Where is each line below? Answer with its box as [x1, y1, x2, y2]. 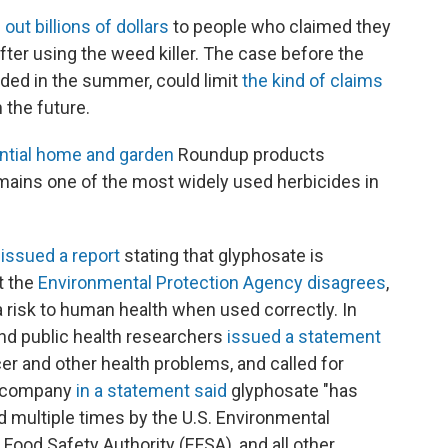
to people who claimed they [169, 16, 391, 38]
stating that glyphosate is [120, 245, 324, 267]
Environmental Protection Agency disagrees [38, 272, 386, 294]
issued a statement [227, 326, 381, 348]
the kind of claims [242, 70, 383, 92]
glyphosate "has [227, 380, 358, 402]
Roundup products [174, 144, 325, 166]
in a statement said [76, 380, 227, 402]
